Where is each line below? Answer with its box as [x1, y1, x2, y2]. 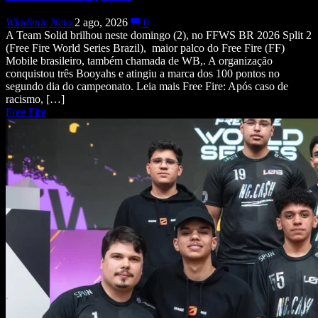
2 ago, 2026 [75, 16, 128, 29]
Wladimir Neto [6, 16, 72, 29]
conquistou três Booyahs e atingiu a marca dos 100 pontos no [6, 67, 280, 80]
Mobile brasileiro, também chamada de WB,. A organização [6, 55, 273, 67]
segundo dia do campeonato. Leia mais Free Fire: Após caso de [6, 80, 288, 93]
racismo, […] [6, 93, 65, 106]
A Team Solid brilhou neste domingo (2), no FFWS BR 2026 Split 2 [6, 29, 312, 42]
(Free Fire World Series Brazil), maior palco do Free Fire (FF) [6, 42, 285, 55]
